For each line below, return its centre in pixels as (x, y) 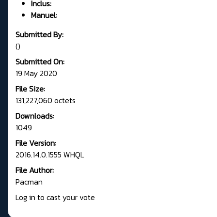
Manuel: (44, 15)
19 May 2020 (36, 73)
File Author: (35, 170)
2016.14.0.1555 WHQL (50, 155)
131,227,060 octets (46, 101)
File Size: (30, 89)
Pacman (29, 182)
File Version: (36, 143)
